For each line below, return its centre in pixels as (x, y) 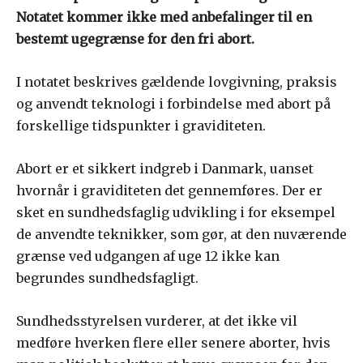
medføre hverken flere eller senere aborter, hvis (173, 343)
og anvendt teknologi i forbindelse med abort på (173, 104)
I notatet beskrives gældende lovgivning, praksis (177, 82)
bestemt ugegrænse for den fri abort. (135, 39)
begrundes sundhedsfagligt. (107, 278)
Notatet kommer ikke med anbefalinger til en (164, 17)
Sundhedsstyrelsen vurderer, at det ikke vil (157, 321)
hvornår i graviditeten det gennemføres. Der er (169, 191)
